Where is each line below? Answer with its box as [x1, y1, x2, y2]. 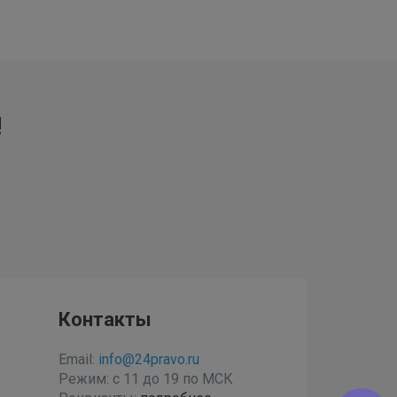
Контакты [58, 307, 152, 331]
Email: [58, 350, 98, 368]
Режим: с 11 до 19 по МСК [58, 370, 233, 387]
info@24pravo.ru [97, 350, 199, 368]
